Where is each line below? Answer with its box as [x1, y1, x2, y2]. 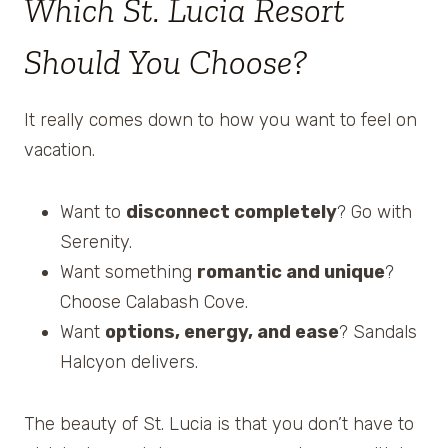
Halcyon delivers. [60, 351, 198, 374]
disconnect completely [126, 201, 337, 224]
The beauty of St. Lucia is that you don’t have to [24, 413, 414, 436]
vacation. [24, 139, 95, 162]
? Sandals [339, 321, 417, 344]
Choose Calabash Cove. [60, 291, 248, 314]
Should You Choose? [24, 40, 307, 83]
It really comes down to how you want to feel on [24, 109, 417, 132]
